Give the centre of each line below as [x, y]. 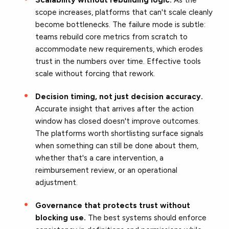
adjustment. [57, 182]
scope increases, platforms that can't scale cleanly [124, 12]
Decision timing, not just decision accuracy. [119, 96]
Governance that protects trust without [113, 205]
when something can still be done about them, [117, 145]
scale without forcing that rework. [95, 73]
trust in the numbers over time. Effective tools [118, 61]
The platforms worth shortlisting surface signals [120, 133]
